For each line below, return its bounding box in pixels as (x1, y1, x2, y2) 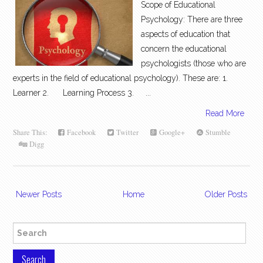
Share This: (13, 127, 53, 138)
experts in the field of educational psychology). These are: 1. (13, 73, 240, 83)
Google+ (157, 127, 186, 138)
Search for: (13, 224, 54, 234)
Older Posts (204, 190, 247, 200)
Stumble (203, 127, 231, 138)
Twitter (114, 127, 139, 138)
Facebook (65, 127, 96, 138)
